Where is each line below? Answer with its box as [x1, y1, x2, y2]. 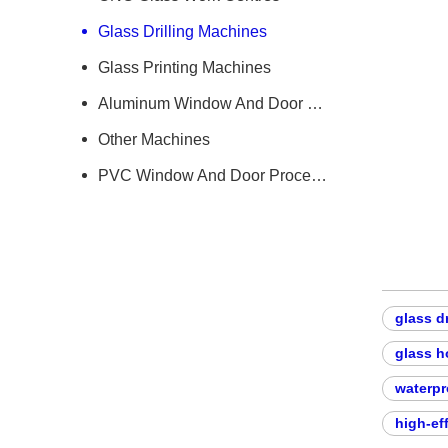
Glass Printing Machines [98, 59, 271, 76]
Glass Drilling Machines [98, 23, 267, 40]
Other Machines [98, 131, 210, 148]
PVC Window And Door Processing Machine [311, 167, 327, 184]
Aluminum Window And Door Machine [307, 95, 323, 112]
